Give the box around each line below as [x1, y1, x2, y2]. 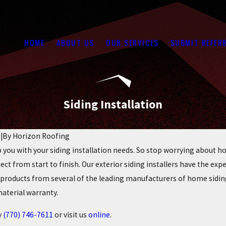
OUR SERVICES [106, 36, 159, 48]
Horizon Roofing [12, 131, 70, 141]
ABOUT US [56, 36, 94, 48]
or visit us [52, 209, 88, 219]
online [88, 209, 110, 219]
